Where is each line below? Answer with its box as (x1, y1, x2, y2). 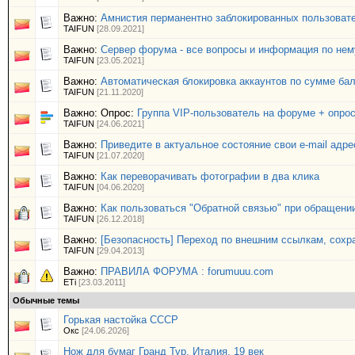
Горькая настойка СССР (63, 314, 178, 326)
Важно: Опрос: (63, 107, 137, 119)
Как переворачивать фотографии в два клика (101, 170, 319, 182)
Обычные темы (13, 296, 79, 305)
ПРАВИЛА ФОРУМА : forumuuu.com (101, 265, 273, 277)
